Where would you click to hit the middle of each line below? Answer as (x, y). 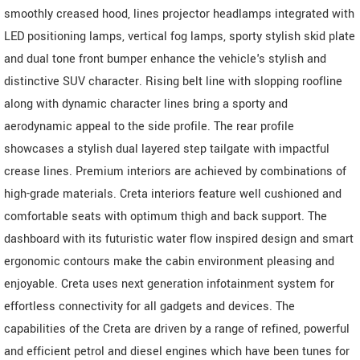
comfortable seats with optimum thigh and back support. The (166, 216)
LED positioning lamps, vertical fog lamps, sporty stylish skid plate (180, 36)
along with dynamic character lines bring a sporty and (146, 104)
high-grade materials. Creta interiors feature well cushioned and (173, 194)
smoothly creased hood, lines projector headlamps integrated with (179, 14)
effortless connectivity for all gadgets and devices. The (149, 306)
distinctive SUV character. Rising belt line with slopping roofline (173, 81)
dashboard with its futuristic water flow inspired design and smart (179, 239)
